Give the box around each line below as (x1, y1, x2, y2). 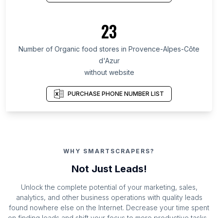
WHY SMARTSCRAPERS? (63, 147, 155, 155)
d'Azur (98, 56, 120, 65)
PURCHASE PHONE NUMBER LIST (68, 90, 164, 97)
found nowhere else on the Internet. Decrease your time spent (9, 203, 209, 212)
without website (84, 68, 134, 77)
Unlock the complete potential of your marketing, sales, (20, 183, 198, 192)
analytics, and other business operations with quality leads (16, 193, 202, 202)
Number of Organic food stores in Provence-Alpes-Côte (18, 45, 200, 54)
